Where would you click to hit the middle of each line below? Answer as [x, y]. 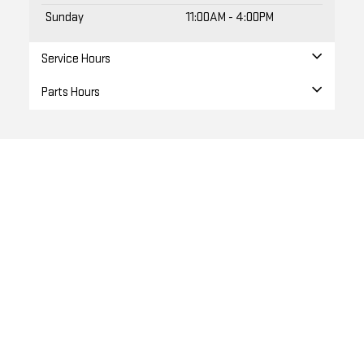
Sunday [65, 18]
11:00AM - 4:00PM [230, 18]
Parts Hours [71, 93]
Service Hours [76, 59]
